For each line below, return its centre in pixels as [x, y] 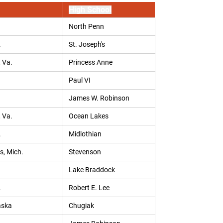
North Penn [86, 26]
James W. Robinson [99, 98]
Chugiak [81, 206]
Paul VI [79, 80]
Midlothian [85, 134]
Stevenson [85, 152]
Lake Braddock [92, 170]
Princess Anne [90, 62]
